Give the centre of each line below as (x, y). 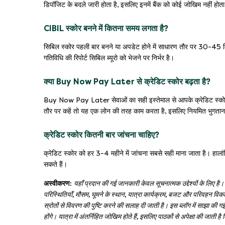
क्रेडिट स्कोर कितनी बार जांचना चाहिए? (101, 135)
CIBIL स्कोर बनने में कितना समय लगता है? (106, 28)
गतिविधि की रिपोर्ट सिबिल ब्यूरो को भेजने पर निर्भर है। (109, 58)
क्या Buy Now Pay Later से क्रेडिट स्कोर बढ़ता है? (127, 81)
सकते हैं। (55, 164)
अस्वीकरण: (58, 183)
